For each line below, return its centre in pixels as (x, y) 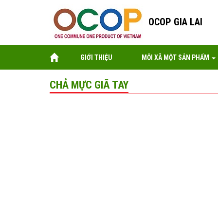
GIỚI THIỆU (96, 58)
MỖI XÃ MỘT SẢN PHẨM (176, 58)
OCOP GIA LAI (175, 22)
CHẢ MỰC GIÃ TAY (89, 85)
